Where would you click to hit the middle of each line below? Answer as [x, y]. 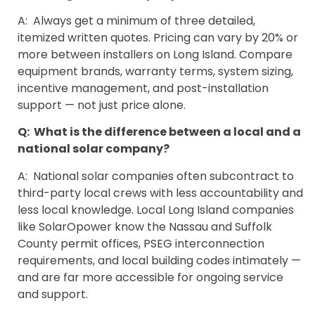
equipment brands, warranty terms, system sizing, [155, 72]
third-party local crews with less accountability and [160, 193]
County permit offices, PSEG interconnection [141, 243]
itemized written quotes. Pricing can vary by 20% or [158, 38]
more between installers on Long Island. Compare [155, 55]
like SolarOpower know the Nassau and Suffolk [145, 226]
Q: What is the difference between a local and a [159, 132]
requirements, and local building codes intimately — [159, 260]
